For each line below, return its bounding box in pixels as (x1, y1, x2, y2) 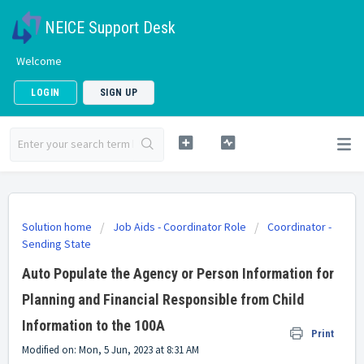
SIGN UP (99, 87, 137, 98)
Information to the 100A (22, 317, 165, 334)
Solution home (22, 219, 94, 234)
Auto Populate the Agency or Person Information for (22, 265, 334, 282)
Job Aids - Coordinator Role (113, 219, 246, 234)
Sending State (22, 236, 91, 251)
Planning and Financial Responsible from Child (22, 291, 304, 308)
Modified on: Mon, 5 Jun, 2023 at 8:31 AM (22, 343, 199, 357)
